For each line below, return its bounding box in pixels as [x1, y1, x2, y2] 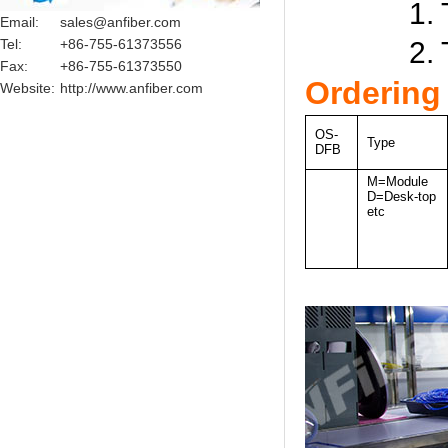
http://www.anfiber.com [60, 80, 203, 96]
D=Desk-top [366, 189, 436, 204]
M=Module [366, 174, 428, 189]
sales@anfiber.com [60, 14, 181, 30]
